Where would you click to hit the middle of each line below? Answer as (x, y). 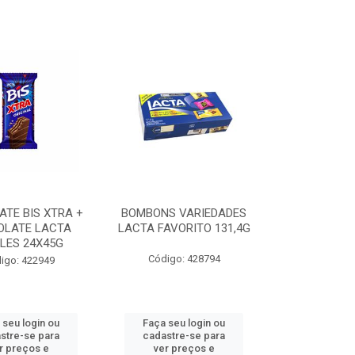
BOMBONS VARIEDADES (184, 213)
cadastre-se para (184, 336)
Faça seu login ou (184, 323)
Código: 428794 (184, 259)
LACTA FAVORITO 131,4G (184, 228)
